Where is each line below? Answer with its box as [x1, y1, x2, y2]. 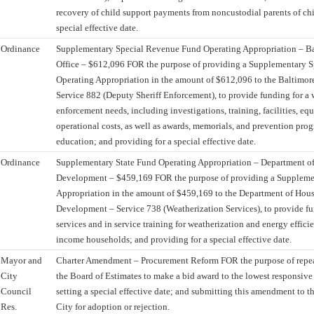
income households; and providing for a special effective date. [56, 234, 292, 245]
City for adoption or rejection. [56, 301, 170, 312]
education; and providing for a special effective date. [56, 136, 256, 146]
